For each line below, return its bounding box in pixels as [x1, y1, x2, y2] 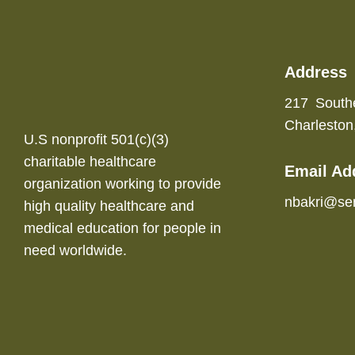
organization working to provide [24, 175, 221, 192]
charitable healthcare [24, 153, 156, 170]
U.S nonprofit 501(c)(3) [24, 131, 169, 147]
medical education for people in [24, 219, 221, 236]
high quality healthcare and [24, 197, 194, 214]
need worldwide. [24, 242, 127, 258]
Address [284, 63, 347, 81]
